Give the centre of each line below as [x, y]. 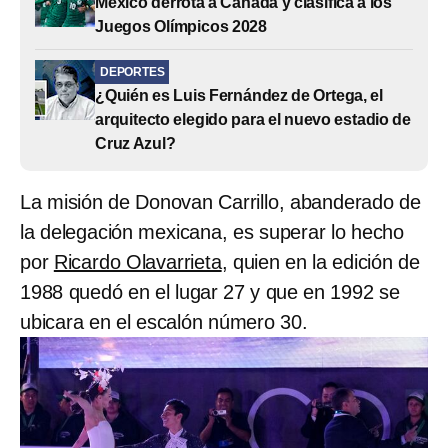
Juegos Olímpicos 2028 [181, 26]
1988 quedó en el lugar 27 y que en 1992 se [210, 291]
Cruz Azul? [135, 143]
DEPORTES [132, 71]
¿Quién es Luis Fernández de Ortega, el [239, 95]
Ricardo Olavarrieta [137, 261]
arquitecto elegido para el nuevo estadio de [253, 119]
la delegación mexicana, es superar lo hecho [212, 231]
